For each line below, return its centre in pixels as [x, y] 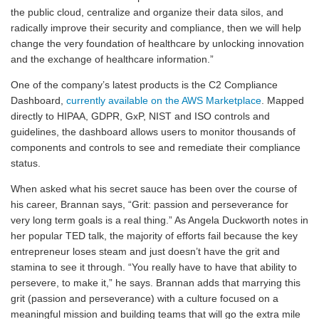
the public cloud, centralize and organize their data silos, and [147, 12]
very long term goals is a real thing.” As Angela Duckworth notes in [159, 220]
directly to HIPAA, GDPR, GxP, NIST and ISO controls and [140, 116]
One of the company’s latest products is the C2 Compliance [144, 85]
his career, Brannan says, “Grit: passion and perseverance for [150, 204]
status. [26, 163]
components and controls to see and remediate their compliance [156, 147]
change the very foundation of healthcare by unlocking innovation [157, 43]
